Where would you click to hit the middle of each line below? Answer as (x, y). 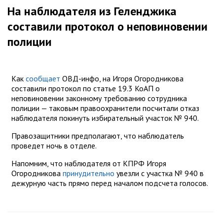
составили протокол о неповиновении (108, 27)
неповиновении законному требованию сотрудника (99, 98)
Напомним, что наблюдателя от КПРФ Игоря (89, 164)
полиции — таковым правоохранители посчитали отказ (105, 108)
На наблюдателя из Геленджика (92, 11)
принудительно (89, 173)
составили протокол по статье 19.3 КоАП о (86, 89)
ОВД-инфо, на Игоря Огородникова (122, 79)
